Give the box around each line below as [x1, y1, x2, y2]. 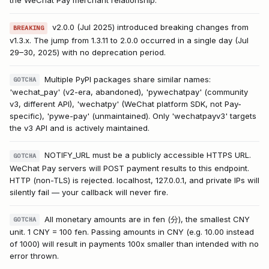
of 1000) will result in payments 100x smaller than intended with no [10, 239, 259, 249]
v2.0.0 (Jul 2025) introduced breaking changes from [52, 22, 249, 32]
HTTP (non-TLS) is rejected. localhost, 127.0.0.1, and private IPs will [10, 175, 259, 185]
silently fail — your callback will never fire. [10, 187, 168, 197]
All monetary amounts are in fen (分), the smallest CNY [44, 214, 250, 224]
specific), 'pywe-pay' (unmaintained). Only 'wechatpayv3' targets [10, 111, 256, 121]
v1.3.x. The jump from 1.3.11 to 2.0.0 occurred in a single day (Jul [10, 35, 249, 45]
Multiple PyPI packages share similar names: [44, 74, 211, 84]
